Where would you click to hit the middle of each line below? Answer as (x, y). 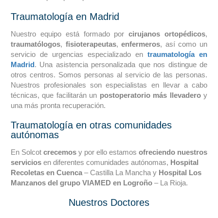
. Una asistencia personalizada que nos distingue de (121, 64)
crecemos (60, 152)
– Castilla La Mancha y (120, 173)
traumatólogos (35, 44)
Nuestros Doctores (109, 202)
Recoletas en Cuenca (46, 173)
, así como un (184, 44)
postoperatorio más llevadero (150, 95)
